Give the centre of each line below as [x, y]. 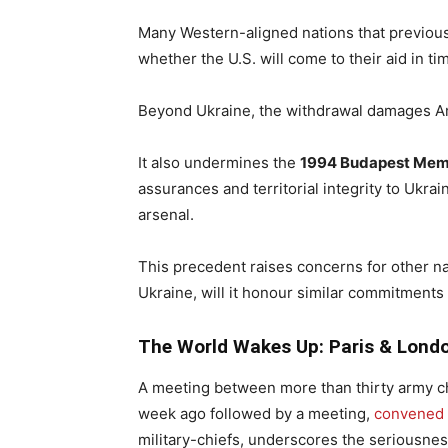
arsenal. [166, 215]
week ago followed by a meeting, [256, 414]
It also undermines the [219, 163]
